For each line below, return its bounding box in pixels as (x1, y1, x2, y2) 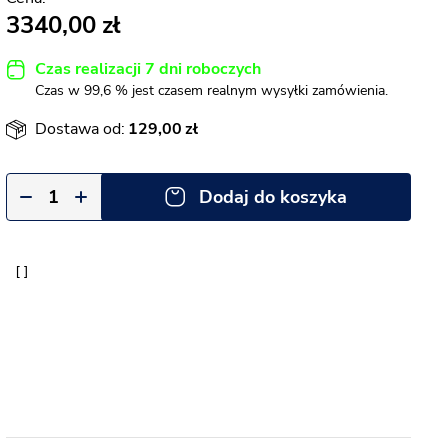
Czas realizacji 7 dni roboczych (35, 58, 261, 80)
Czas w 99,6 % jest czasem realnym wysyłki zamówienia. (35, 81, 388, 100)
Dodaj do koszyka (199, 185, 347, 209)
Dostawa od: (35, 118, 125, 140)
